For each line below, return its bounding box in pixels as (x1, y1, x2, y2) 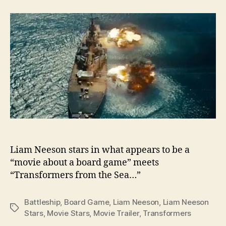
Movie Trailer (93, 208, 139, 218)
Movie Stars (47, 208, 90, 218)
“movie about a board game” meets (10, 156, 159, 168)
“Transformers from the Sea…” (10, 169, 141, 181)
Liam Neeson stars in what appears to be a (10, 144, 190, 156)
